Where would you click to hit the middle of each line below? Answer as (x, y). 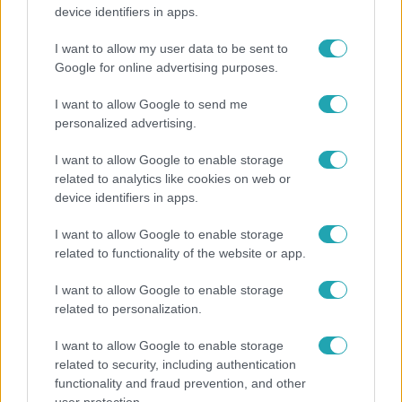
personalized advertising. (126, 123)
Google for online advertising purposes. (166, 67)
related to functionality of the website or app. (180, 253)
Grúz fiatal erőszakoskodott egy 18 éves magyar (191, 308)
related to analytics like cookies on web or (173, 179)
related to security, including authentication (175, 364)
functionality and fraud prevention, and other (180, 383)
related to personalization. (128, 309)
